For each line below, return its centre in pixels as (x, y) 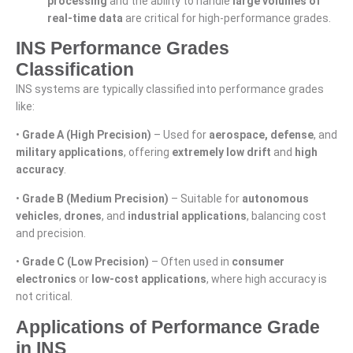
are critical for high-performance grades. (227, 18)
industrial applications (187, 216)
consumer (258, 262)
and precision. (51, 233)
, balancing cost (286, 216)
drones (83, 216)
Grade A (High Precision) (87, 135)
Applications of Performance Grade (168, 327)
